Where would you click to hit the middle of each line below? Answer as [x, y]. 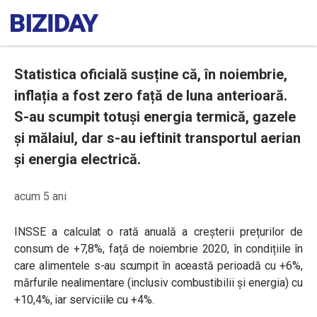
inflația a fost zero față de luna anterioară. [151, 96]
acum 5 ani [40, 196]
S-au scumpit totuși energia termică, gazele [155, 117]
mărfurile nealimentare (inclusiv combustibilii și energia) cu [158, 283]
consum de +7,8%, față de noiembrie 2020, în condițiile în [158, 249]
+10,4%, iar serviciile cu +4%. [84, 300]
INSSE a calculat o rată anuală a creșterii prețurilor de [158, 232]
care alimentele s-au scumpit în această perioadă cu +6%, [158, 266]
